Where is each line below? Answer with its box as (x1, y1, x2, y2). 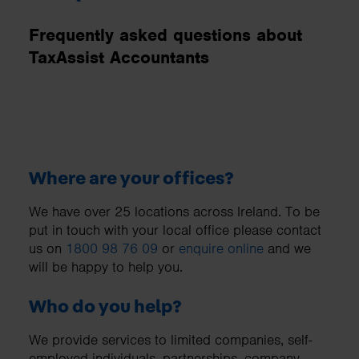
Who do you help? (29, 297, 182, 317)
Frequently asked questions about (29, 23, 302, 46)
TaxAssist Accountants (29, 46, 209, 68)
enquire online (179, 240, 264, 258)
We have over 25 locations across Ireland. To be (29, 203, 320, 221)
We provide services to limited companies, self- (29, 331, 312, 349)
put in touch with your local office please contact (29, 221, 321, 240)
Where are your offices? (29, 169, 234, 189)
